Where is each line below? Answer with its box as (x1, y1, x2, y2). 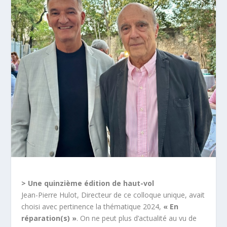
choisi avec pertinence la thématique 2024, (21, 201, 164, 211)
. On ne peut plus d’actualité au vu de (77, 213, 197, 223)
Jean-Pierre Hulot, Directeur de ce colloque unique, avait (21, 190, 205, 200)
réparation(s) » (21, 213, 77, 223)
